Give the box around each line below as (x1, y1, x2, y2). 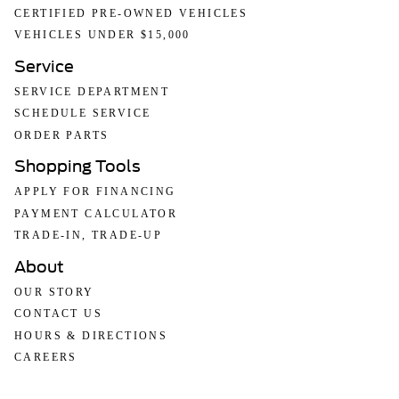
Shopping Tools (14, 157, 141, 176)
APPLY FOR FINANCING (14, 185, 176, 199)
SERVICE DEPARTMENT (14, 85, 170, 98)
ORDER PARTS (14, 128, 110, 142)
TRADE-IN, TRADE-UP (14, 229, 163, 242)
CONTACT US (14, 307, 102, 321)
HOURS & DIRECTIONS (14, 329, 168, 342)
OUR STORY (14, 285, 94, 298)
